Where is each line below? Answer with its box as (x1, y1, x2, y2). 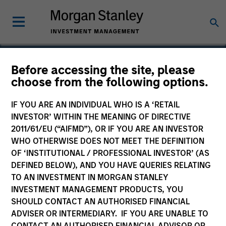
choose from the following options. (11, 75, 209, 89)
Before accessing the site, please (11, 63, 195, 77)
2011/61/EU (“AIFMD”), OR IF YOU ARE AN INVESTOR (11, 124, 204, 134)
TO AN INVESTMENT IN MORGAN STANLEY (11, 173, 169, 182)
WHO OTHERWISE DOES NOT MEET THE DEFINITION (11, 136, 205, 146)
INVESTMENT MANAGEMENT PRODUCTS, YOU (11, 185, 184, 194)
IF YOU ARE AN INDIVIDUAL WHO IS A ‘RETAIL (11, 100, 180, 109)
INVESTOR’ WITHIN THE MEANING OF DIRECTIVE (11, 112, 191, 122)
